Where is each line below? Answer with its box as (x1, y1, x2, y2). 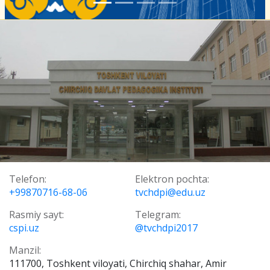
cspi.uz (9, 221, 39, 235)
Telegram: (135, 208, 181, 222)
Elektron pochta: (135, 172, 209, 186)
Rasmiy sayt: (9, 208, 64, 222)
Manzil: (9, 243, 41, 257)
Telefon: (9, 172, 46, 186)
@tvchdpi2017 (135, 221, 198, 235)
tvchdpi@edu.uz (135, 186, 206, 199)
